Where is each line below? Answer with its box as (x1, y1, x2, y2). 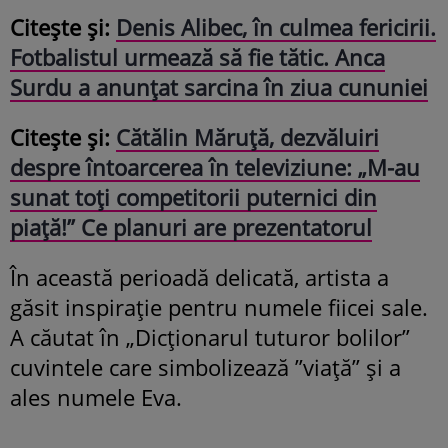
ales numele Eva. (10, 382, 182, 413)
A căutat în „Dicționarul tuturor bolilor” (10, 322, 410, 353)
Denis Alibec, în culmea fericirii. (116, 12, 436, 43)
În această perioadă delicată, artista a (10, 262, 389, 293)
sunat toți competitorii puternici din (10, 182, 377, 213)
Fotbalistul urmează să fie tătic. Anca (10, 42, 385, 73)
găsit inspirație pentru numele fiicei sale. (10, 292, 428, 323)
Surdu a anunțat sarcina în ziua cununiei (10, 72, 428, 103)
